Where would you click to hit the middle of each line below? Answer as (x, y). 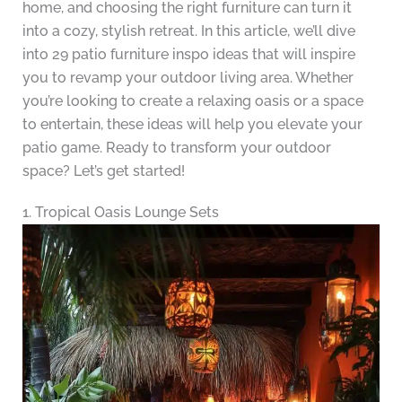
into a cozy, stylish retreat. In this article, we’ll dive (188, 31)
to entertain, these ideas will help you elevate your (192, 125)
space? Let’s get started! (103, 171)
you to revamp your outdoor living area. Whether (188, 78)
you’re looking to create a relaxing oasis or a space (192, 101)
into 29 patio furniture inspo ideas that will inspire (188, 55)
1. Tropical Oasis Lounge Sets (120, 213)
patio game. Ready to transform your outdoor (176, 148)
